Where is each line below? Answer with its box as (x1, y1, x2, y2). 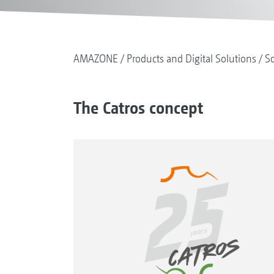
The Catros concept (73, 97, 203, 117)
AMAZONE (73, 52, 118, 65)
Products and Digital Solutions (126, 52, 256, 65)
